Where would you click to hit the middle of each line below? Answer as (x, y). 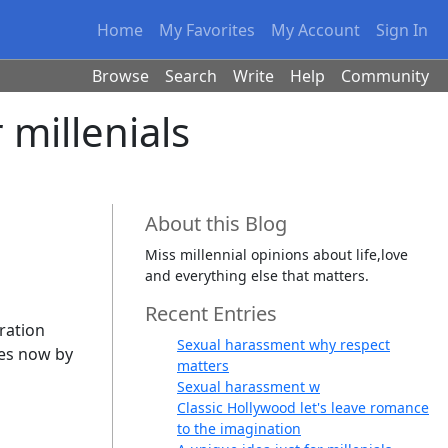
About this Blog (216, 223)
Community (385, 76)
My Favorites (207, 29)
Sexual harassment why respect (283, 344)
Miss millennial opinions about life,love (276, 254)
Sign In (402, 29)
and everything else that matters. (257, 275)
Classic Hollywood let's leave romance (303, 407)
